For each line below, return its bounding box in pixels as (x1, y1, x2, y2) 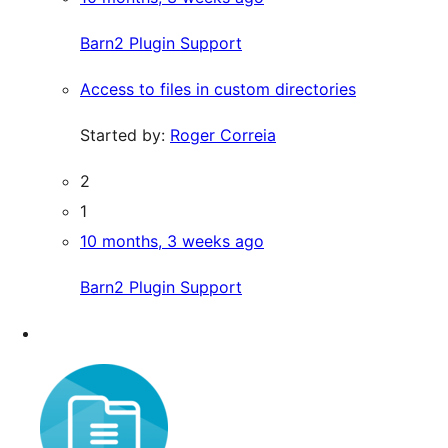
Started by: (80, 125, 170, 145)
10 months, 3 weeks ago (80, 231, 264, 251)
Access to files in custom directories (80, 79, 356, 99)
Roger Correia (170, 125, 276, 145)
